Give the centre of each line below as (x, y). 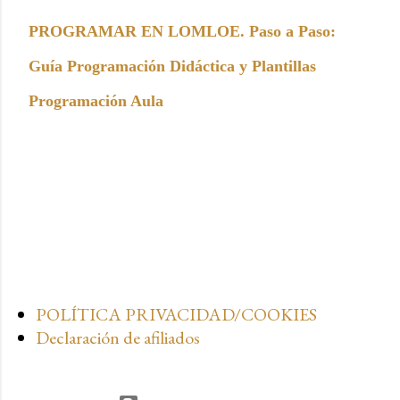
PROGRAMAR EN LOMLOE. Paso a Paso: (182, 31)
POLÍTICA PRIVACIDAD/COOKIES (176, 314)
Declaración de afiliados (118, 337)
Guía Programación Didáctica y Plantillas (172, 66)
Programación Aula (98, 100)
